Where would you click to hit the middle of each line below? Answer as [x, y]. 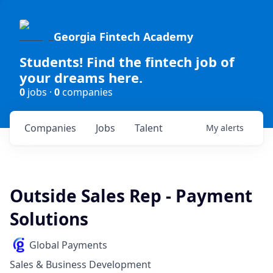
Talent [149, 128]
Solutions [49, 219]
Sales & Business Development [80, 264]
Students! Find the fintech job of [127, 62]
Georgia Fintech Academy [123, 37]
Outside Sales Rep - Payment [131, 196]
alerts [232, 128]
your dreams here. [81, 77]
